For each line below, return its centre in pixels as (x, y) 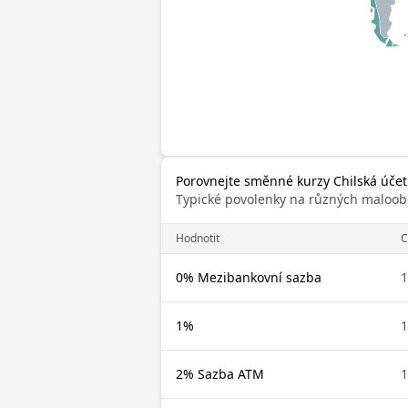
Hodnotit (198, 238)
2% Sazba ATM (220, 374)
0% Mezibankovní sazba (249, 277)
